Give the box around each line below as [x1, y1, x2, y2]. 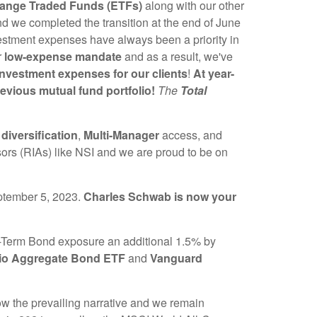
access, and [162, 127, 222, 144]
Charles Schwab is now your [83, 188, 236, 205]
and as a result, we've [122, 48, 233, 65]
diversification [1, 127, 78, 144]
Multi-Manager [83, 127, 162, 144]
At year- [193, 65, 234, 82]
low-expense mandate [4, 48, 122, 65]
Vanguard [150, 250, 202, 267]
